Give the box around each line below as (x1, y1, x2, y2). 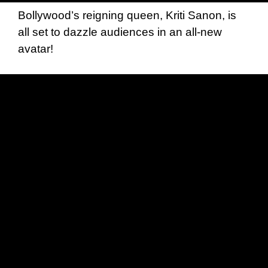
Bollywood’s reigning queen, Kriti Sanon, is (18, 8, 236, 22)
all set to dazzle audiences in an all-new (18, 25, 222, 38)
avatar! (18, 42, 53, 55)
